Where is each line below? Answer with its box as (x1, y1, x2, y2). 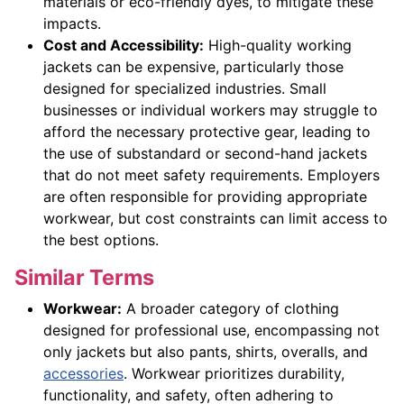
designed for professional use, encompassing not (43, 321, 380, 340)
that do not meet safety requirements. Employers (43, 166, 380, 185)
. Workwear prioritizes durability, (124, 364, 344, 383)
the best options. (43, 231, 159, 250)
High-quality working (204, 36, 352, 55)
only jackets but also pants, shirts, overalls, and (43, 343, 368, 362)
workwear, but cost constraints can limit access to (43, 209, 388, 228)
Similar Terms (14, 264, 154, 291)
